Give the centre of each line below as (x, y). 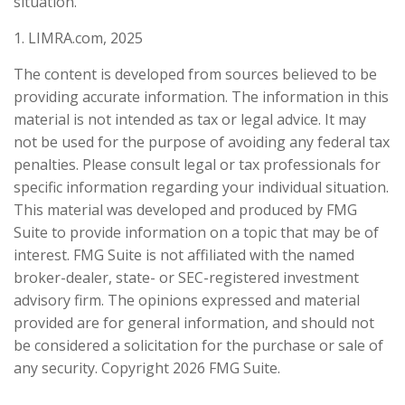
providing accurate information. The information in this (201, 97)
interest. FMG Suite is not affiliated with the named (184, 255)
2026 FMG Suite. (226, 368)
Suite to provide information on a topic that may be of (196, 233)
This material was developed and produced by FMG (185, 210)
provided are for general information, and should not (194, 323)
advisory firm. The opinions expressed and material (187, 301)
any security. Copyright (93, 368)
